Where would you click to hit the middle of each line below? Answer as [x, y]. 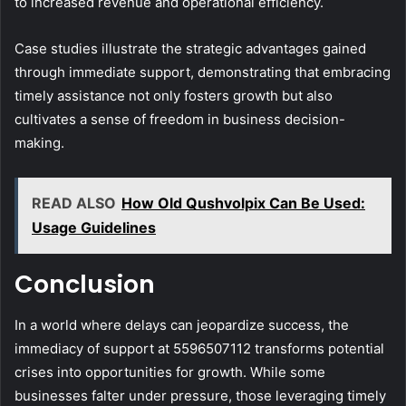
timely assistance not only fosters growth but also [174, 96]
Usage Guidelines [94, 228]
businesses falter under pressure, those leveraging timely [200, 395]
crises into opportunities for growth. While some [170, 372]
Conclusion [85, 285]
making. [39, 143]
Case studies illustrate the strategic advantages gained [190, 49]
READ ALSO [74, 203]
